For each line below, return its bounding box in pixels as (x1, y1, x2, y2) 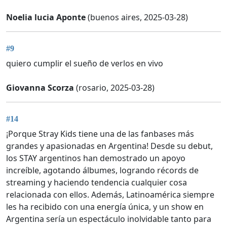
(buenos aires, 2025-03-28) (86, 11, 188, 23)
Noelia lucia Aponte (6, 11, 86, 23)
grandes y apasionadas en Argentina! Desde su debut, (6, 140, 213, 152)
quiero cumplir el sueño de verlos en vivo (6, 58, 163, 69)
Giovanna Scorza (6, 82, 74, 94)
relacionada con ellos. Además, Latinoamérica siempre (6, 189, 214, 201)
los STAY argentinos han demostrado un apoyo (6, 153, 185, 164)
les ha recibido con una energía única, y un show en (6, 201, 204, 213)
